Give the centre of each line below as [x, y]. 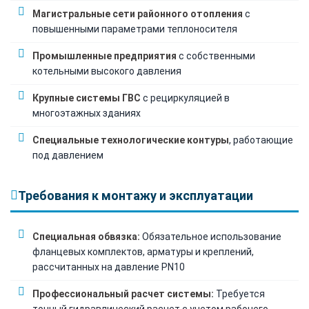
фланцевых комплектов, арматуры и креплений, [143, 251]
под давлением [68, 155]
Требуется [239, 293]
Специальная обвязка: [86, 236]
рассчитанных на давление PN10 [109, 267]
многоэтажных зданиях [87, 113]
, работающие [261, 140]
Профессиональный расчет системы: [123, 293]
